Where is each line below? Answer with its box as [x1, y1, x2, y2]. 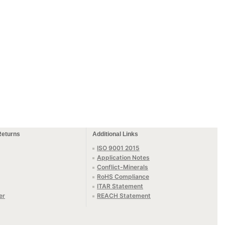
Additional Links [92, 131, 138, 138]
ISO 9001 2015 [97, 144, 140, 152]
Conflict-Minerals [97, 163, 148, 171]
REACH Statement [97, 192, 151, 199]
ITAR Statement [97, 182, 143, 190]
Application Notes [97, 154, 150, 161]
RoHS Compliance [97, 173, 149, 180]
